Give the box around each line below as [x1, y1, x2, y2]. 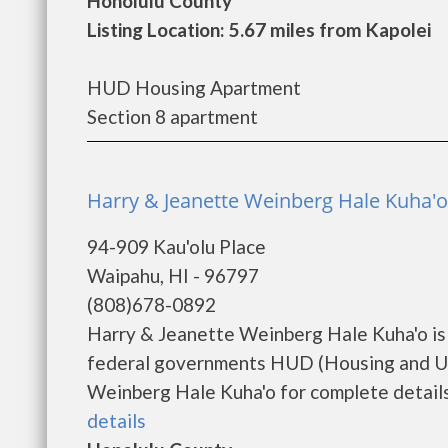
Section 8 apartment [87, 105, 258, 128]
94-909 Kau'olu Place [87, 235, 266, 258]
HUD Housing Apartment [87, 76, 301, 99]
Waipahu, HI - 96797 [87, 264, 259, 287]
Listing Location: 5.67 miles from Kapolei [87, 18, 431, 41]
